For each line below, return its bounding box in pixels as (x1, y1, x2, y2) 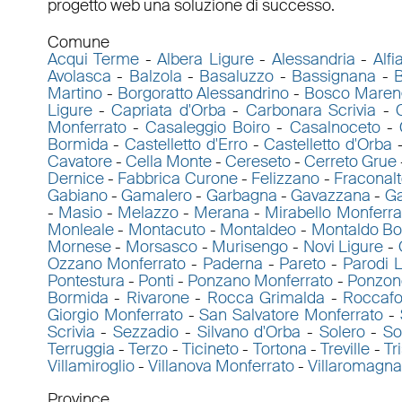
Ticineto (181, 338, 239, 361)
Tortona (252, 338, 307, 361)
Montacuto (128, 219, 206, 241)
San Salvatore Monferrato (199, 304, 384, 327)
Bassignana (292, 66, 377, 88)
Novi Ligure (302, 236, 384, 258)
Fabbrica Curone (118, 168, 238, 190)
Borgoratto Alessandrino (117, 83, 290, 105)
